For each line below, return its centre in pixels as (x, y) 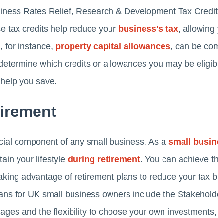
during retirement (104, 159)
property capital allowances (113, 46)
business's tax (148, 29)
